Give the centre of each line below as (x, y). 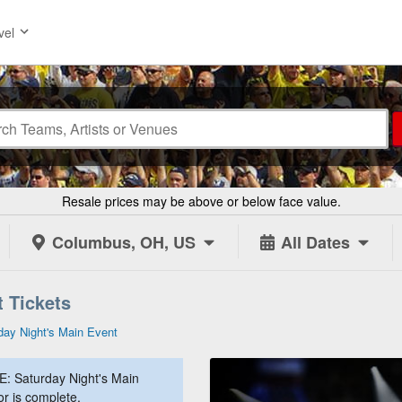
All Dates (315, 243)
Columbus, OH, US (124, 243)
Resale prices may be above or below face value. (201, 201)
